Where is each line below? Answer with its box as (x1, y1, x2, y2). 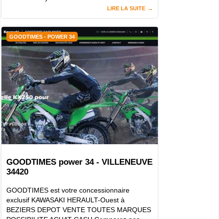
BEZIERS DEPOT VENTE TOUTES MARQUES (6, 205, 151, 214)
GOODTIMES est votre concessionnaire (6, 186, 130, 194)
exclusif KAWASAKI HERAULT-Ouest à (6, 196, 125, 204)
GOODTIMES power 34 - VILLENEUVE (6, 157, 153, 167)
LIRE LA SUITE (107, 5, 145, 12)
